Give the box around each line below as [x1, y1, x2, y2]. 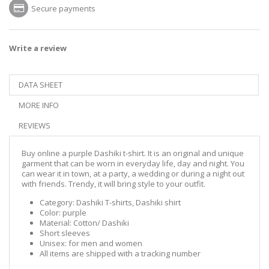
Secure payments [31, 3, 95, 14]
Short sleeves [40, 228, 90, 238]
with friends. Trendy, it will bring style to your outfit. [22, 178, 205, 189]
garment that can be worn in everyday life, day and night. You [22, 158, 244, 169]
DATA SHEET [19, 79, 62, 90]
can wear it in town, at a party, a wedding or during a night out [22, 168, 244, 179]
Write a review [9, 43, 67, 53]
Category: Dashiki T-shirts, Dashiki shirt [40, 197, 181, 208]
